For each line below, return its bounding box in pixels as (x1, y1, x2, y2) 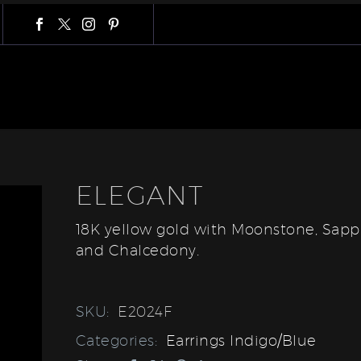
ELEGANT (75, 180, 204, 210)
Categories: (75, 331, 162, 349)
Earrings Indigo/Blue (165, 331, 317, 349)
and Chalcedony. (75, 242, 199, 259)
